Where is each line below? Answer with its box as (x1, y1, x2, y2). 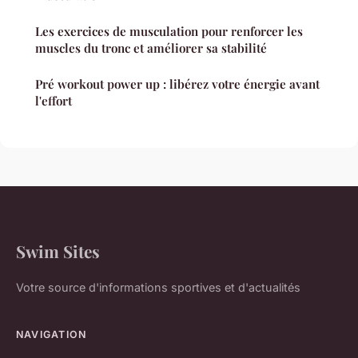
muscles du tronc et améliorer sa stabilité (35, 39, 267, 56)
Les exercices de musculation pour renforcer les (35, 22, 303, 39)
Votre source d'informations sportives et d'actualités (16, 280, 300, 294)
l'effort (35, 92, 72, 109)
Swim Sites (16, 239, 100, 262)
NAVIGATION (16, 328, 87, 340)
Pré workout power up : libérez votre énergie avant (35, 75, 320, 92)
